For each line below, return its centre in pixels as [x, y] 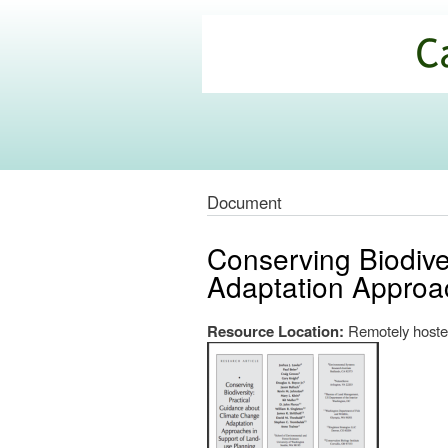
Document [244, 202]
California [260, 46]
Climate [250, 71]
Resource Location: [277, 331]
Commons [264, 96]
